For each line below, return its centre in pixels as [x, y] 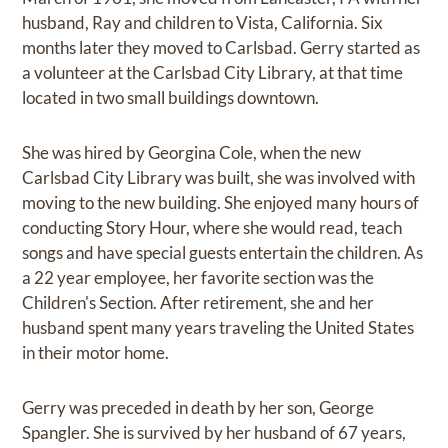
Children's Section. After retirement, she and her [198, 302]
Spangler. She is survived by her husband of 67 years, [214, 432]
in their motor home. [96, 352]
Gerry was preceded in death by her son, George [198, 407]
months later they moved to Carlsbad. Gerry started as [221, 47]
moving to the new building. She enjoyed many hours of [221, 202]
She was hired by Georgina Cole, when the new [192, 152]
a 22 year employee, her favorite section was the [198, 277]
